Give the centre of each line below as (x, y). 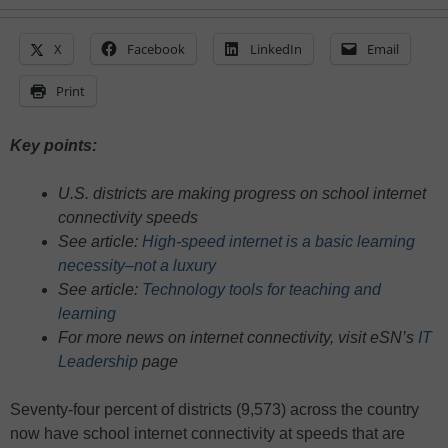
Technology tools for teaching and (261, 290)
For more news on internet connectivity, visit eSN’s (238, 338)
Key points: (53, 146)
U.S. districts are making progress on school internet (242, 194)
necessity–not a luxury (137, 266)
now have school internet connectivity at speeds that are (207, 434)
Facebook (156, 49)
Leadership (98, 362)
